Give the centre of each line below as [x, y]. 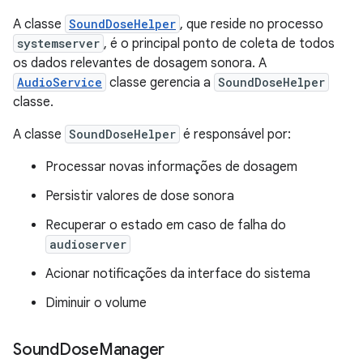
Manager [131, 349]
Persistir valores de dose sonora [140, 196]
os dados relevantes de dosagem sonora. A [140, 63]
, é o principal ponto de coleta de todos [219, 43]
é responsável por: [235, 134]
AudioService [60, 82]
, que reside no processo [252, 24]
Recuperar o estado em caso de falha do [166, 225]
